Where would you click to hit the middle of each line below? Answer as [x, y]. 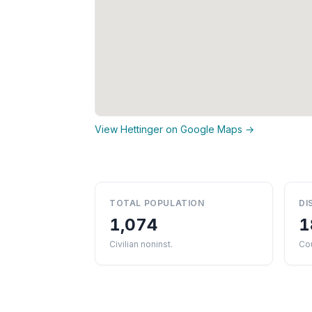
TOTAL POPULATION [157, 203]
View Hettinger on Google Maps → [174, 129]
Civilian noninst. [141, 244]
